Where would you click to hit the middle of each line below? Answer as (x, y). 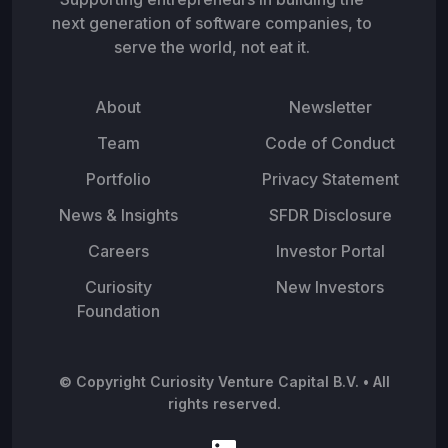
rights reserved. (224, 403)
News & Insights (118, 214)
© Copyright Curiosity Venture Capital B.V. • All (224, 381)
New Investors (330, 286)
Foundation (118, 310)
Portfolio (118, 178)
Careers (118, 250)
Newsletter (330, 106)
